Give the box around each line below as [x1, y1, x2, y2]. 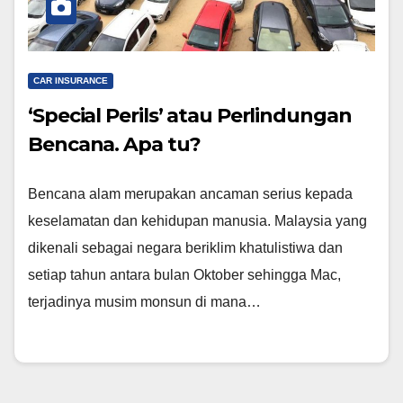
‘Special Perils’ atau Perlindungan [28, 103, 352, 128]
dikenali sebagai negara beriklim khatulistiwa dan [28, 239, 343, 255]
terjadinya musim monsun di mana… [28, 293, 261, 309]
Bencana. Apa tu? [28, 131, 201, 157]
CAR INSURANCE [33, 75, 108, 85]
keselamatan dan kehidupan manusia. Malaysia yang [28, 212, 367, 228]
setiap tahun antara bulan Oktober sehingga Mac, [28, 266, 341, 282]
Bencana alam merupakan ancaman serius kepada [28, 185, 353, 201]
